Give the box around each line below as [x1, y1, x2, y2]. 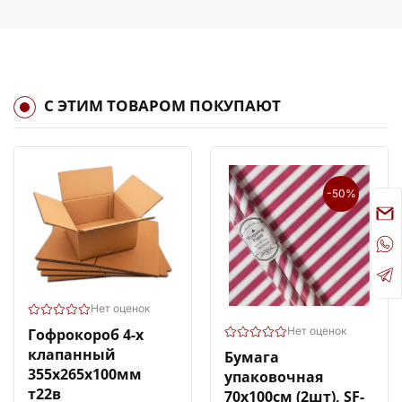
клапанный [28, 345, 116, 364]
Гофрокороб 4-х [28, 325, 144, 345]
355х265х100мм [28, 364, 142, 384]
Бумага [224, 347, 279, 368]
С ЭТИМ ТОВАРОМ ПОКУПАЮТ [44, 95, 281, 117]
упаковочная [224, 367, 323, 388]
